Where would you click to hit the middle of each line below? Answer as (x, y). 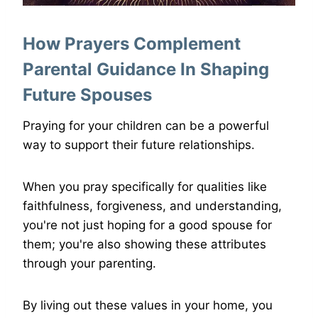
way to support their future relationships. (139, 145)
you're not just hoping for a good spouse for (147, 225)
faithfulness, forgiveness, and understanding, (152, 206)
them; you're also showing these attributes (144, 245)
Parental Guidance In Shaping (146, 70)
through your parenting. (89, 264)
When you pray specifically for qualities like (145, 187)
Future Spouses (87, 95)
